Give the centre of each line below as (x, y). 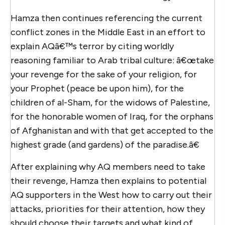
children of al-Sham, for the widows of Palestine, (110, 102)
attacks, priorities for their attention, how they (108, 209)
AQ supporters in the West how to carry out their (111, 195)
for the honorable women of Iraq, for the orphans (112, 116)
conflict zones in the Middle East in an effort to (108, 32)
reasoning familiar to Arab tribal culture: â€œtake (112, 60)
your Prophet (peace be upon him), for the (97, 88)
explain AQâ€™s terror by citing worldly (92, 46)
